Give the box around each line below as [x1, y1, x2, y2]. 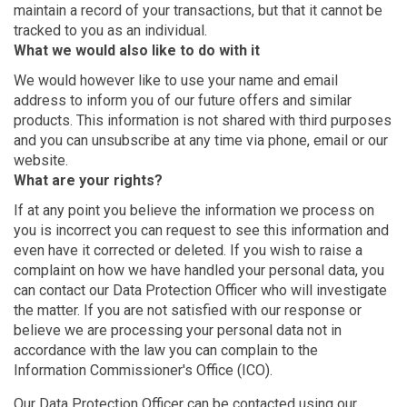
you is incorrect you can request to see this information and [14, 222, 389, 240]
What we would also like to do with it [14, 42, 260, 60]
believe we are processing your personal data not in [14, 322, 342, 340]
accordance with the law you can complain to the [14, 342, 318, 360]
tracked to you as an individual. [14, 22, 207, 40]
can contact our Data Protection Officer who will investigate [14, 282, 387, 300]
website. [14, 152, 68, 170]
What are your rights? [14, 172, 163, 190]
